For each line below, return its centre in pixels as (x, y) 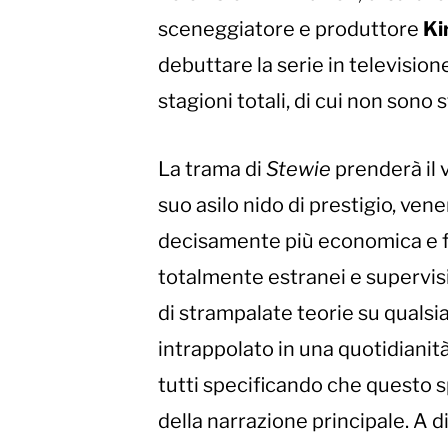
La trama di (212, 168)
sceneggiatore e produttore (290, 28)
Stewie (298, 168)
